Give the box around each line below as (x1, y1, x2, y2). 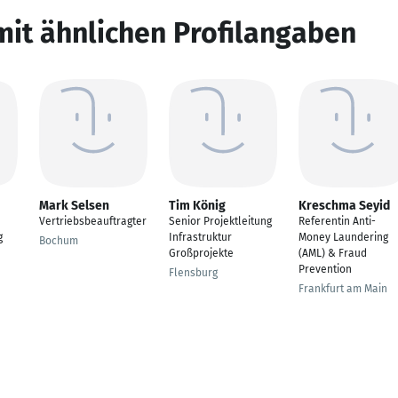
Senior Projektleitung (169, 215, 272, 227)
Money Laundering (298, 231, 388, 243)
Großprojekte (169, 247, 234, 259)
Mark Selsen (39, 198, 109, 213)
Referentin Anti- (298, 215, 376, 227)
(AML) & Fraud (298, 247, 367, 259)
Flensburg (169, 267, 218, 279)
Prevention (298, 263, 352, 275)
